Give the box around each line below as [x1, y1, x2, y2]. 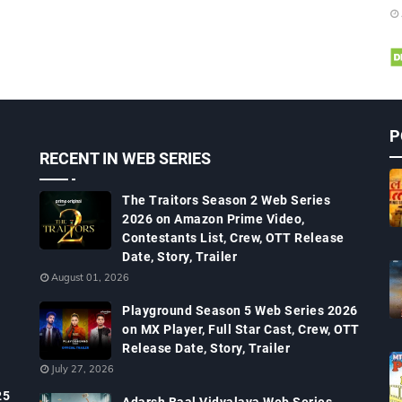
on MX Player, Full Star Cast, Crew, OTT [122, 322, 360, 336]
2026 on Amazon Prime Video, [122, 212, 305, 226]
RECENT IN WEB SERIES [39, 149, 211, 168]
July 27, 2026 [51, 363, 114, 375]
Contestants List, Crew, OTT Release [122, 231, 345, 245]
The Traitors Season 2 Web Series [122, 193, 330, 207]
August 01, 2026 [51, 271, 129, 284]
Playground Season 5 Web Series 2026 [122, 303, 358, 318]
